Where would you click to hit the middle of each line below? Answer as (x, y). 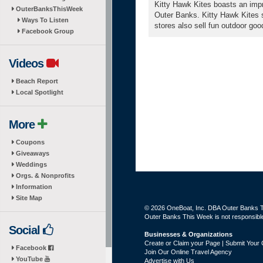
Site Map (29, 198)
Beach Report (37, 81)
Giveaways (33, 153)
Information (34, 187)
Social (26, 230)
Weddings (31, 164)
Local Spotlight (40, 92)
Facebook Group (48, 31)
